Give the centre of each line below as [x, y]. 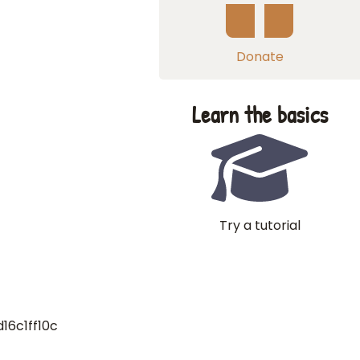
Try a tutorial [260, 225]
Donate [260, 57]
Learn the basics [260, 115]
